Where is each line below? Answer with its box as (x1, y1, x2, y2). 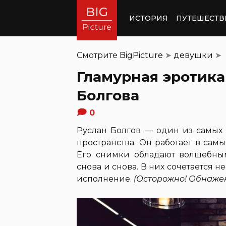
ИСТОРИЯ (129, 13, 168, 23)
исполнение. (77, 174, 134, 184)
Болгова (77, 87, 139, 104)
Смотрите (77, 50, 120, 60)
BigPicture (120, 50, 163, 60)
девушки (174, 50, 213, 60)
